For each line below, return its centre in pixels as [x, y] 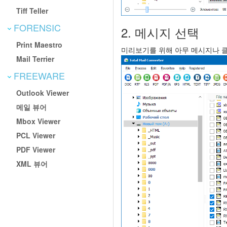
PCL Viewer [36, 135]
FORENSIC [36, 27]
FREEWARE [38, 75]
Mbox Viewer [39, 121]
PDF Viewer [36, 149]
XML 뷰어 [32, 163]
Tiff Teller [32, 10]
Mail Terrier [35, 59]
